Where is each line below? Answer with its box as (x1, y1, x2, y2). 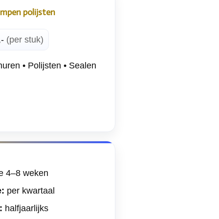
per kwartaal (4, 185, 55, 196)
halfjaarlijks (2, 203, 48, 213)
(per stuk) (6, 34, 44, 44)
